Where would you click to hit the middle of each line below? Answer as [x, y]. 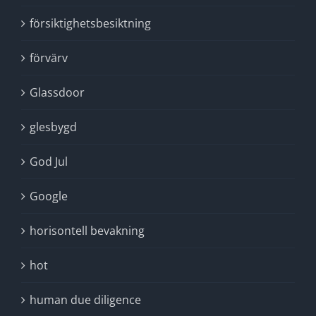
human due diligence [85, 300]
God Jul [49, 162]
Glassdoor [57, 92]
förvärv [49, 58]
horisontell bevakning [87, 231]
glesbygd [53, 127]
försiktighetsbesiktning [90, 23]
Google [49, 196]
